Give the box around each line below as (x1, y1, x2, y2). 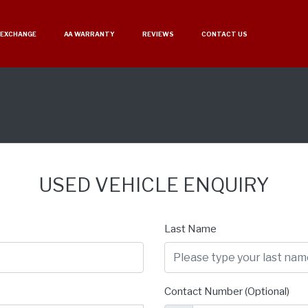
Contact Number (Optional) (164, 285, 289, 298)
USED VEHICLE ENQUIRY (39, 173, 269, 197)
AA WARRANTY (64, 30, 115, 38)
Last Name (164, 223, 217, 236)
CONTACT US (201, 30, 247, 38)
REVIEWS (142, 30, 174, 38)
